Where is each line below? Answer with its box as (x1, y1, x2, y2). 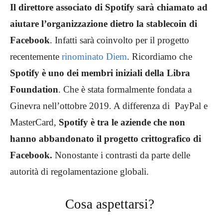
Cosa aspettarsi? (65, 197, 158, 212)
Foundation (10, 84, 58, 95)
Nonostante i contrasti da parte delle (52, 150, 190, 161)
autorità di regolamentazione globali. (10, 166, 151, 177)
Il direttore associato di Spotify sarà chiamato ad (10, 2, 208, 13)
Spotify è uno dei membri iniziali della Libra (10, 68, 190, 79)
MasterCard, (10, 117, 59, 128)
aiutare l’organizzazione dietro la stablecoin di (10, 18, 197, 29)
